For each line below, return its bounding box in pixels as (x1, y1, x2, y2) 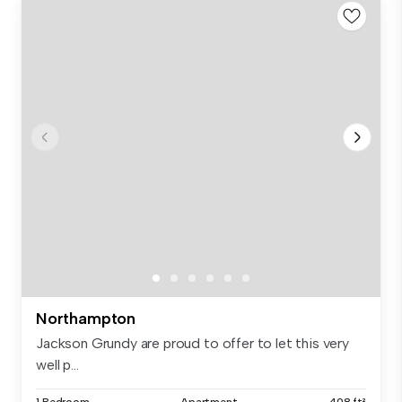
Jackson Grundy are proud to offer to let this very (36, 335, 349, 353)
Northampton (36, 309, 136, 329)
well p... (36, 356, 79, 374)
